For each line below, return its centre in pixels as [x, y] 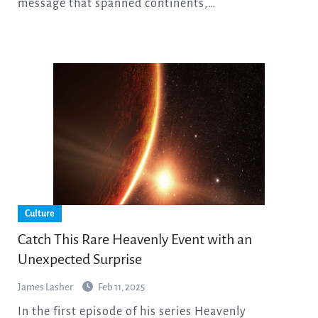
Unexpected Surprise [79, 259]
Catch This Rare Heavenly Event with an [135, 240]
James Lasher [46, 287]
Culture [39, 214]
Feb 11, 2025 [121, 287]
